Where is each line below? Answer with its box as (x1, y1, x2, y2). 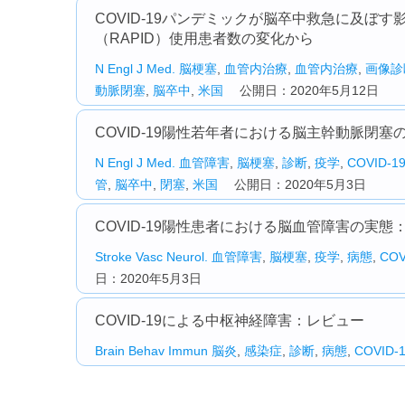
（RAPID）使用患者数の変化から (95, 31, 314, 46)
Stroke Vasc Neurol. (95, 250, 208, 264)
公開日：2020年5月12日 (223, 83, 379, 98)
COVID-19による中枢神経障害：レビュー (95, 313, 364, 328)
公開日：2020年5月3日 (218, 177, 366, 192)
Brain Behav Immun (95, 344, 208, 358)
